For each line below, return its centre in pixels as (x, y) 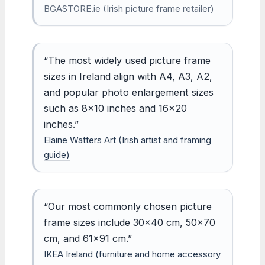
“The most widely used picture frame (127, 60)
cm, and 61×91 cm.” (88, 238)
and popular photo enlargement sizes (129, 92)
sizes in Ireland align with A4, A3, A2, (128, 76)
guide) (57, 154)
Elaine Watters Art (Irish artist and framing (127, 140)
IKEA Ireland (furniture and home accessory (132, 254)
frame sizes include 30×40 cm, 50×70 (130, 222)
